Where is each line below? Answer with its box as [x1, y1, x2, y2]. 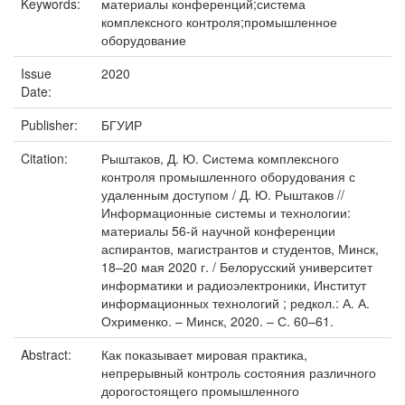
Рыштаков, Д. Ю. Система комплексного [101, 149, 339, 167]
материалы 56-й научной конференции [101, 221, 335, 240]
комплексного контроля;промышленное [101, 13, 337, 31]
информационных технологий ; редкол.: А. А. [101, 294, 370, 312]
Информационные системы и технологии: [101, 203, 351, 221]
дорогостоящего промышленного [101, 381, 299, 400]
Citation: [21, 149, 71, 167]
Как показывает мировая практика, [101, 345, 307, 363]
